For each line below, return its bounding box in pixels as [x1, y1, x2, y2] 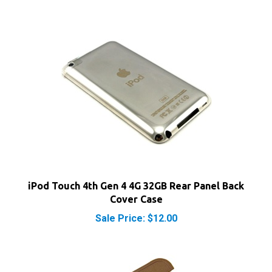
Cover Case [109, 174, 163, 185]
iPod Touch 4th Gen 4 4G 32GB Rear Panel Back [28, 161, 244, 172]
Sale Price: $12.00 [95, 193, 177, 205]
